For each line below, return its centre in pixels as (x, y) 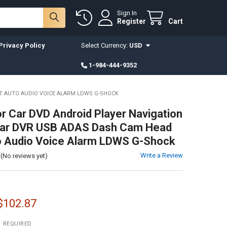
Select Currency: (105, 45)
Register (132, 22)
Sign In (127, 13)
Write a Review (162, 155)
